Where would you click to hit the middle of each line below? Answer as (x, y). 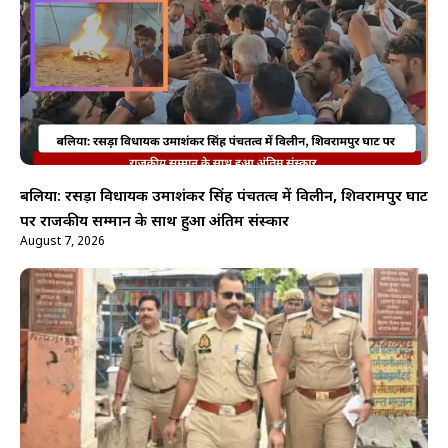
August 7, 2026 (62, 241)
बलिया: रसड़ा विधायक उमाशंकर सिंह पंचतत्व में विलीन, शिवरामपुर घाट (224, 197)
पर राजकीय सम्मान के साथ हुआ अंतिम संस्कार (154, 222)
